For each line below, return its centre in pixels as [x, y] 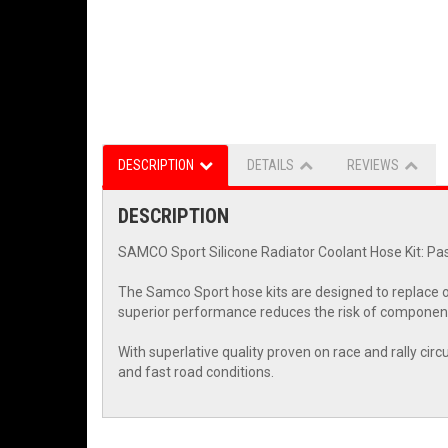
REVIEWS [373, 165]
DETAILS [270, 165]
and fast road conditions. [196, 372]
